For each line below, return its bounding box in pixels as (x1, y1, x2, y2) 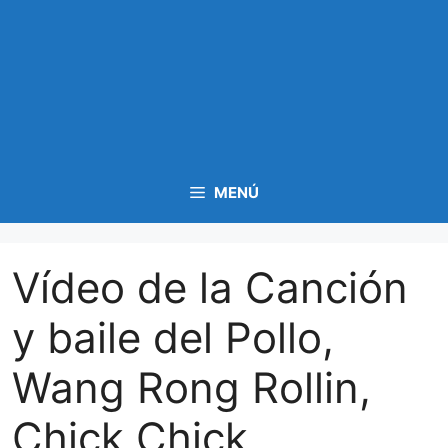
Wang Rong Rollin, (12, 361, 371, 413)
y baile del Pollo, (12, 311, 334, 363)
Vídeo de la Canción (12, 261, 408, 313)
